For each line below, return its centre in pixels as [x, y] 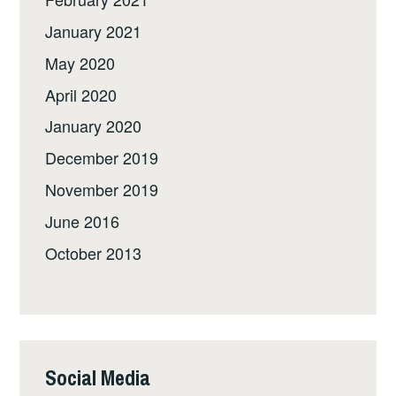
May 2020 [80, 62]
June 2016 [83, 221]
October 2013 [94, 252]
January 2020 [94, 126]
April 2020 [81, 94]
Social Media [98, 377]
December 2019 [102, 158]
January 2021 [94, 30]
